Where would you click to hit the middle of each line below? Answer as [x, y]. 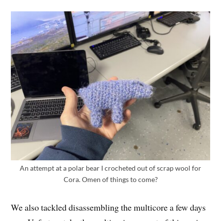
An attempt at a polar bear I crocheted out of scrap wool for [110, 168]
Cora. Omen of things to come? [110, 180]
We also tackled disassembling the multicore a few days [109, 207]
